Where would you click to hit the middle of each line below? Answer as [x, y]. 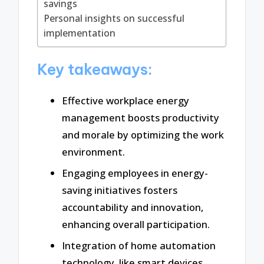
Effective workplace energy [126, 101]
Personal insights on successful [114, 18]
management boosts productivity [141, 118]
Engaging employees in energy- [135, 173]
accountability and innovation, [133, 207]
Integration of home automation [139, 245]
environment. [93, 152]
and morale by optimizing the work [143, 135]
